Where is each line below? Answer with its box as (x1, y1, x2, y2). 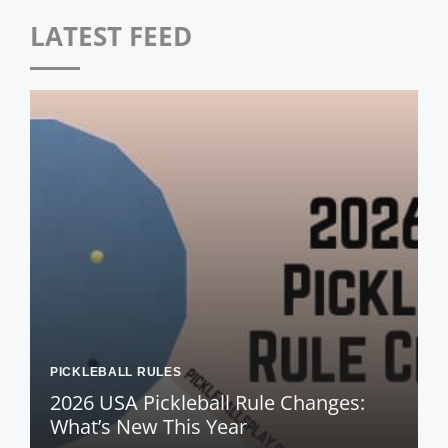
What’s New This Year (50, 413, 247, 441)
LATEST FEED (30, 17, 192, 54)
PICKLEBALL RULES (50, 365, 182, 380)
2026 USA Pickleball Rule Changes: (50, 389, 365, 417)
